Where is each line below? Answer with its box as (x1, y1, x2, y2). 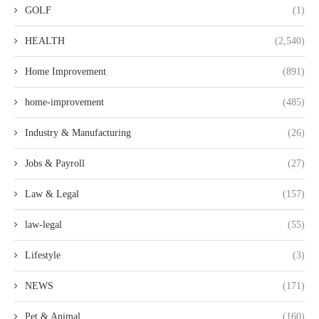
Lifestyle (25, 250, 61, 261)
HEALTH (25, 36, 65, 46)
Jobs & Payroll (25, 158, 85, 169)
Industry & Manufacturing (25, 127, 131, 138)
